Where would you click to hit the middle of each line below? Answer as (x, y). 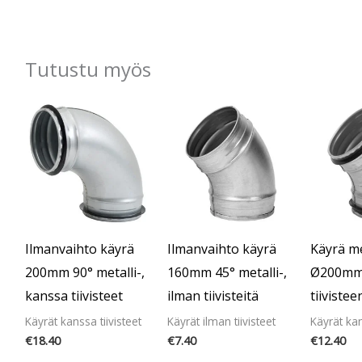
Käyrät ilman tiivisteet (222, 321)
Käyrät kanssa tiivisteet (83, 321)
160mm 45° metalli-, (227, 272)
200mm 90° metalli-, (84, 272)
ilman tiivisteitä (213, 295)
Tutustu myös (88, 69)
